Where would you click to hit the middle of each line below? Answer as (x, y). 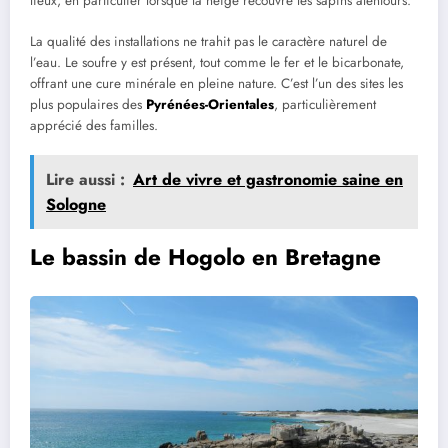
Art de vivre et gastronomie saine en (268, 179)
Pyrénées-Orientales (210, 104)
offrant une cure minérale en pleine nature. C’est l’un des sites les (216, 83)
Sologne (76, 204)
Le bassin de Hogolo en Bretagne (205, 256)
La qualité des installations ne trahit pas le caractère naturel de (208, 41)
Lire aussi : (85, 179)
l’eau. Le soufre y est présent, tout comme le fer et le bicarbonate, (217, 62)
